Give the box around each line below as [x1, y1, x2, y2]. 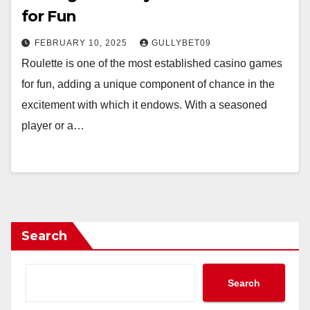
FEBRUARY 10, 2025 [35, 38, 130, 48]
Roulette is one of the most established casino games [21, 57, 282, 69]
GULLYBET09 [152, 38, 211, 48]
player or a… [21, 120, 84, 131]
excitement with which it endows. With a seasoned [21, 99, 267, 111]
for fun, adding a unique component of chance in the [21, 78, 275, 90]
